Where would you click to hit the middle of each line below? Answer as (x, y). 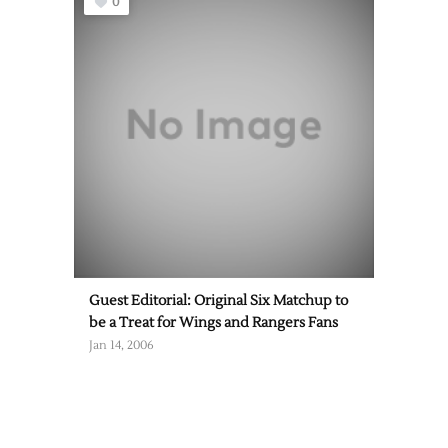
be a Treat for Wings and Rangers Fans (213, 323)
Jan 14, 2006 (121, 345)
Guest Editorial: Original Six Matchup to (218, 301)
